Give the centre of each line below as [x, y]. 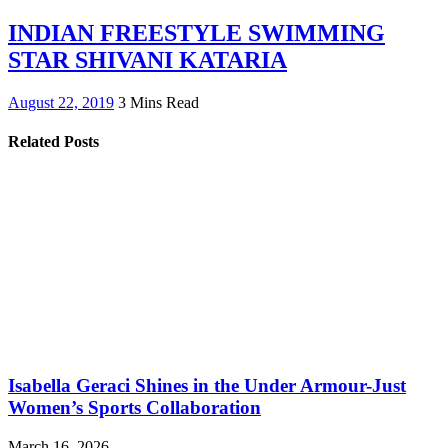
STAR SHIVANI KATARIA [147, 59]
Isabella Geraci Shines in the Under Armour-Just [207, 385]
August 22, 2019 [61, 102]
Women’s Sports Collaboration [134, 407]
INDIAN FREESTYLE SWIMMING [196, 32]
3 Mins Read [158, 102]
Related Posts [53, 141]
